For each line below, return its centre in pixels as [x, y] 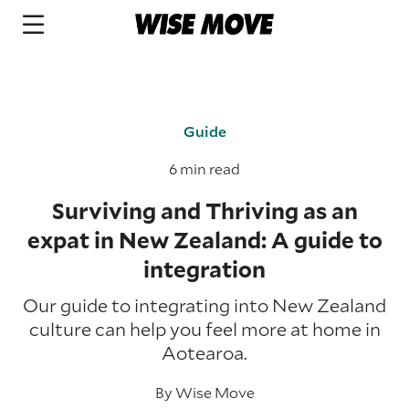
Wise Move [215, 392]
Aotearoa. [204, 352]
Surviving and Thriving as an [204, 211]
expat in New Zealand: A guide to [204, 240]
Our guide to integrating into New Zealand [204, 305]
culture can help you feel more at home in [204, 329]
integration [204, 269]
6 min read [204, 168]
